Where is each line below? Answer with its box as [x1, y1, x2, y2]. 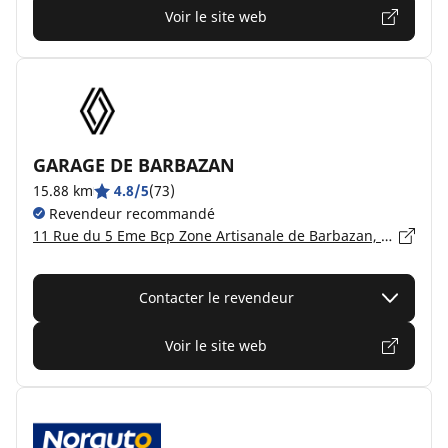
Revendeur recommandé [45, 204, 215, 223]
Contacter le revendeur [138, 288, 294, 307]
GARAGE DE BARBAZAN [33, 153, 235, 177]
